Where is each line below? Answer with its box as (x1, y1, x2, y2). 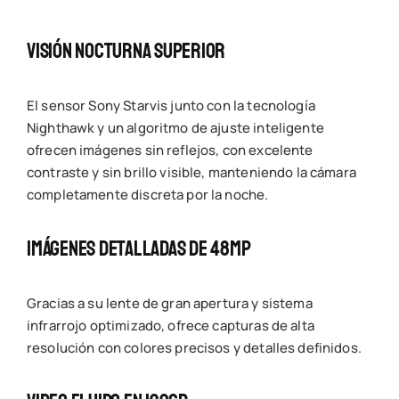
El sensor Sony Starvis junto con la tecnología (26, 96, 315, 115)
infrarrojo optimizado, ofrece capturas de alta (26, 315, 314, 335)
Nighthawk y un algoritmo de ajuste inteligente (26, 118, 324, 137)
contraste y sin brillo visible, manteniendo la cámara (26, 163, 356, 182)
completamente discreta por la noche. (26, 185, 269, 204)
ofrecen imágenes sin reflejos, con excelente (26, 141, 313, 159)
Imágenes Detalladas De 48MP (26, 234, 251, 262)
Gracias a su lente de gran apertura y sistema (26, 293, 313, 313)
